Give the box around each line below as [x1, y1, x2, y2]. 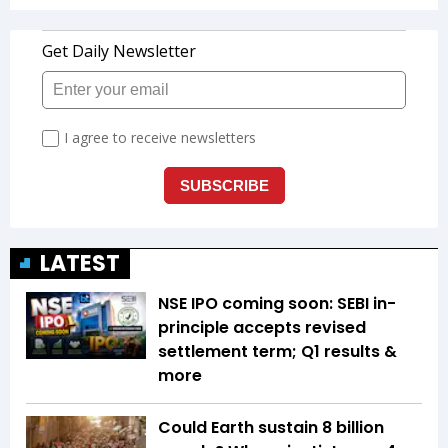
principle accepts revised [158, 315, 366, 339]
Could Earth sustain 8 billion [158, 415, 384, 439]
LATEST [40, 247, 120, 279]
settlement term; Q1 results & [158, 339, 397, 363]
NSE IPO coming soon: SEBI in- [158, 291, 396, 315]
